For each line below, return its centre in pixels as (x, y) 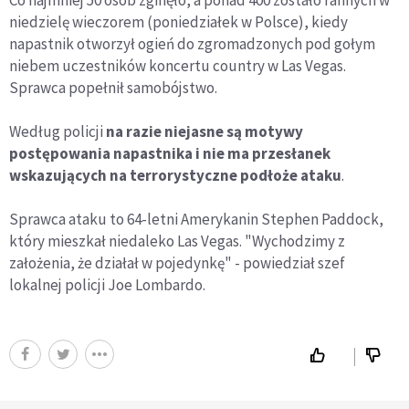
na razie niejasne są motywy (204, 131)
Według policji (58, 131)
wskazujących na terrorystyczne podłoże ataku (175, 175)
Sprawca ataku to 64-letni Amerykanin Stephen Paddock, (196, 219)
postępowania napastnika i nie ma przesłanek (170, 153)
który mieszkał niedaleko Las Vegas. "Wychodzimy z (177, 241)
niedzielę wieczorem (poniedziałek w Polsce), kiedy (178, 21)
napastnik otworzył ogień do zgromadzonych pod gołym (192, 43)
